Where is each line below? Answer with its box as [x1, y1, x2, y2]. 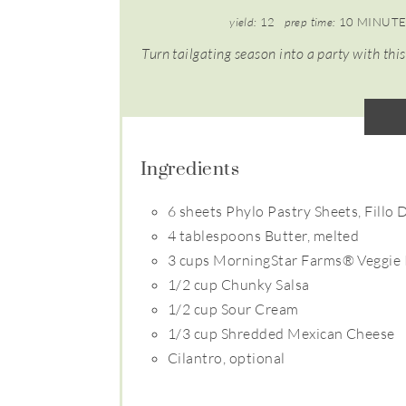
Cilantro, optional [168, 348, 285, 367]
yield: [229, 14, 257, 29]
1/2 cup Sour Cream [168, 299, 299, 318]
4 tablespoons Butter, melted [168, 226, 360, 245]
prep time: [284, 14, 336, 29]
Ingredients [140, 143, 240, 192]
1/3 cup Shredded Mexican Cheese [168, 324, 395, 343]
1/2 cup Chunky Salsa [168, 275, 310, 294]
